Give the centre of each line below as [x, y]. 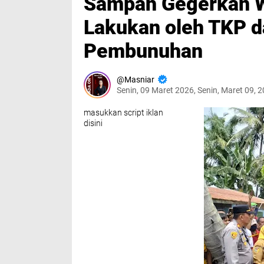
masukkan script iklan [123, 112]
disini [93, 123]
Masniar [140, 79]
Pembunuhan [143, 50]
